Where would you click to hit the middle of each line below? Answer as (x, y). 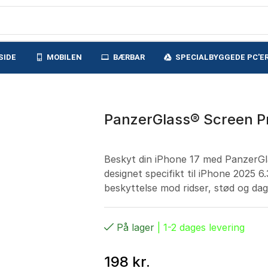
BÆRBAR (129, 57)
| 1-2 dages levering (199, 227)
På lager (135, 227)
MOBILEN (64, 57)
